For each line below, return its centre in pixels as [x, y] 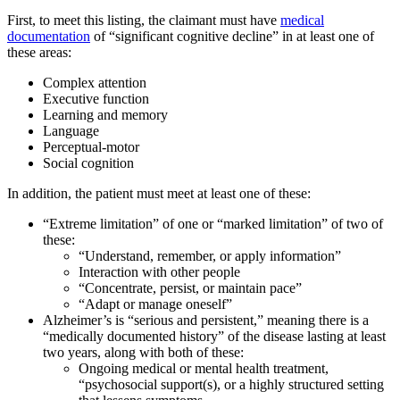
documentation [49, 36]
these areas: [39, 52]
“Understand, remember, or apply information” [210, 255]
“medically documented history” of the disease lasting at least [214, 336]
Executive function [96, 98]
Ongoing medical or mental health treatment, [204, 368]
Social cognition [88, 162]
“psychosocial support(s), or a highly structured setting [231, 384]
